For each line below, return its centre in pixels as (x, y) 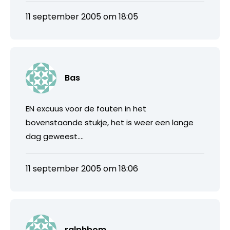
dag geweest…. (55, 136)
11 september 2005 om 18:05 (82, 16)
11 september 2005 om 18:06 (82, 168)
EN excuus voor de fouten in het (86, 108)
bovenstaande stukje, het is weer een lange (110, 122)
